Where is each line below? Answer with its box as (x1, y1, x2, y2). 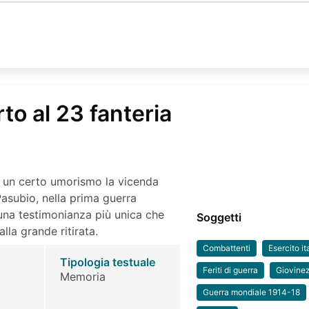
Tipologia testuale (59, 255, 155, 269)
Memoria (59, 269, 106, 283)
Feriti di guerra (203, 264, 259, 275)
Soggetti (197, 210, 242, 224)
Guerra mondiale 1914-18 (203, 286, 301, 297)
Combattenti (203, 242, 251, 253)
